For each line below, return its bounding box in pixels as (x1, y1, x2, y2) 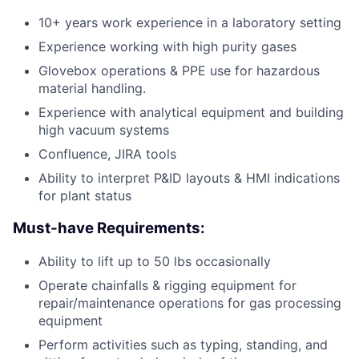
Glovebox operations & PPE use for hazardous (38, 63, 320, 79)
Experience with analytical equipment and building (38, 104, 344, 121)
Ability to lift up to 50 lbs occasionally (38, 252, 271, 269)
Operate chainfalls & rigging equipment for (38, 276, 296, 293)
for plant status (38, 188, 131, 204)
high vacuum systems (38, 122, 169, 139)
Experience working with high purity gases (38, 38, 296, 55)
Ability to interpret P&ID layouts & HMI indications (38, 170, 340, 187)
